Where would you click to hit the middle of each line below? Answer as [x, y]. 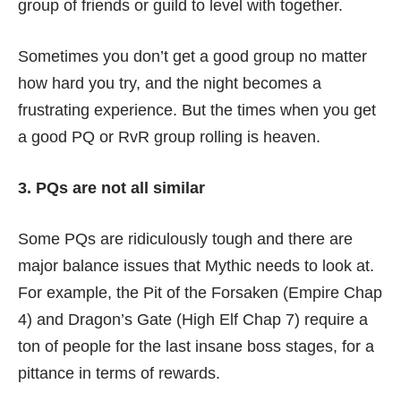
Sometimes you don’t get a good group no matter [192, 56]
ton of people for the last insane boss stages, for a [196, 346]
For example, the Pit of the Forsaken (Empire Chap [200, 293]
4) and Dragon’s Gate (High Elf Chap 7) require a [193, 320]
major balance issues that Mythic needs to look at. [196, 266]
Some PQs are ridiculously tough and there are [185, 239]
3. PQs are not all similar [111, 188]
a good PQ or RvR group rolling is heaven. [169, 137]
